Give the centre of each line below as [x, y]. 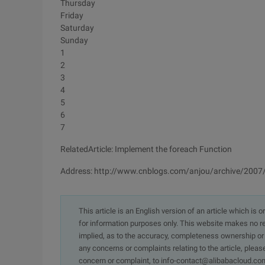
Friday [72, 15]
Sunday [74, 40]
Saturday [77, 28]
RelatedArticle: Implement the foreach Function [146, 149]
